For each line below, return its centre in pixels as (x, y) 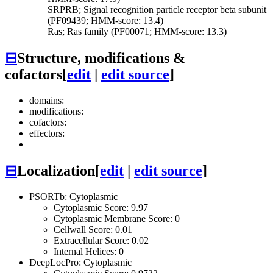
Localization (56, 170)
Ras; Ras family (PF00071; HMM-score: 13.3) (137, 32)
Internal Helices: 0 (89, 251)
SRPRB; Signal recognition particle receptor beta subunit (157, 10)
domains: (47, 100)
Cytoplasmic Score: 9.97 (101, 207)
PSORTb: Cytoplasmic (73, 196)
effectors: (47, 133)
